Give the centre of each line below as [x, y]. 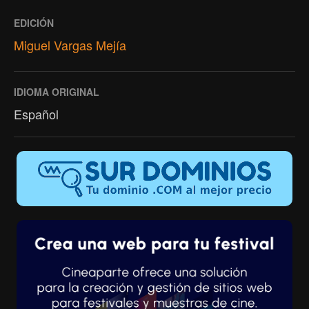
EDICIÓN [34, 22]
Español [36, 113]
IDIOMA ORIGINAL [57, 91]
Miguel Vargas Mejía [70, 44]
